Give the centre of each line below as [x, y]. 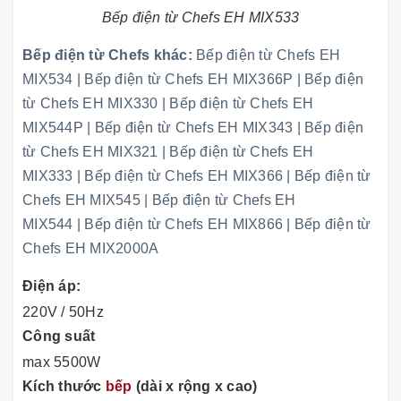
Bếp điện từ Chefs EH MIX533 [200, 18]
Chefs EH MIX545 [81, 200]
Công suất [61, 337]
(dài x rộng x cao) [195, 387]
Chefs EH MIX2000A [91, 249]
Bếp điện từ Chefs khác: [107, 55]
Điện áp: [54, 286]
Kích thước [64, 387]
